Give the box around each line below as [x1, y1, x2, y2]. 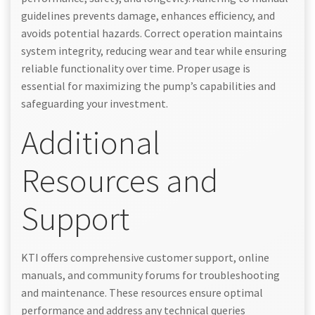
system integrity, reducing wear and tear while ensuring [21, 43, 287, 58]
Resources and [21, 159, 218, 201]
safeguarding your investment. [21, 96, 168, 110]
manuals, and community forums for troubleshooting [21, 267, 280, 282]
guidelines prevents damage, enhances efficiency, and [21, 8, 275, 22]
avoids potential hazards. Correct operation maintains [21, 25, 283, 40]
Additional [21, 121, 160, 163]
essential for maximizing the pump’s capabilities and [21, 78, 276, 93]
